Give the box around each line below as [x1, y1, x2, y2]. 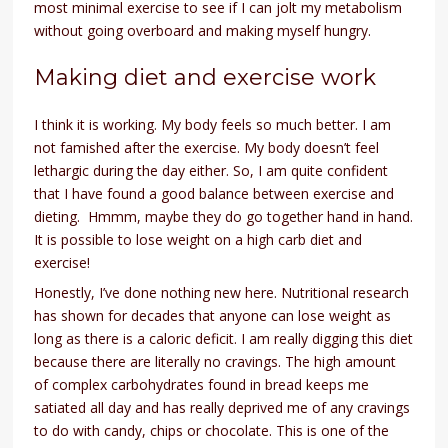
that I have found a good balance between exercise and [34, 183, 395, 203]
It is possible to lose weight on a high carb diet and [34, 229, 363, 249]
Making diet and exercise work [34, 63, 377, 91]
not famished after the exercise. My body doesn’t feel [34, 137, 380, 157]
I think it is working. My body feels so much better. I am [34, 114, 392, 134]
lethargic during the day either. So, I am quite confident [34, 160, 389, 180]
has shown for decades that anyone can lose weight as [34, 305, 392, 325]
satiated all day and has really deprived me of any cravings [34, 397, 411, 417]
